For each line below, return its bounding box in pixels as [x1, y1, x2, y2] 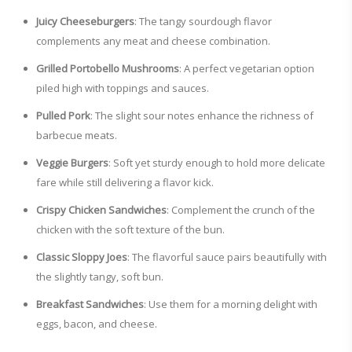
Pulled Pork [36, 108, 90, 123]
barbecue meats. [36, 128, 117, 143]
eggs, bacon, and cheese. [36, 317, 157, 332]
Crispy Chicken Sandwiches [36, 203, 167, 218]
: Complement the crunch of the [167, 203, 315, 218]
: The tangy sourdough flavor [134, 14, 272, 29]
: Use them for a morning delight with [144, 297, 317, 312]
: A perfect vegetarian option [179, 61, 314, 76]
